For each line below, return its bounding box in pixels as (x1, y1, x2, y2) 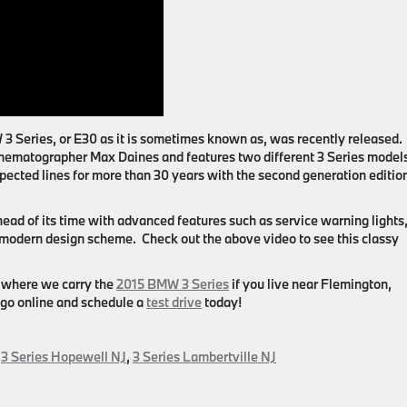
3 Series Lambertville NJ (133, 348, 276, 365)
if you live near (229, 275, 321, 293)
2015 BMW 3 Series (116, 275, 229, 293)
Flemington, (321, 275, 392, 293)
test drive (146, 293, 202, 311)
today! (202, 293, 242, 311)
